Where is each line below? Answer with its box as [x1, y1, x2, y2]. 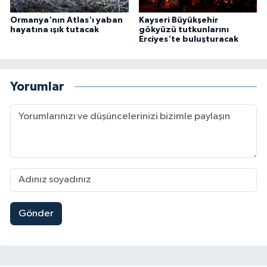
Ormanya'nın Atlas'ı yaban [10, 15, 123, 24]
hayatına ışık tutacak [10, 25, 99, 34]
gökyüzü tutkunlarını [138, 25, 229, 34]
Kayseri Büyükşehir [138, 15, 218, 24]
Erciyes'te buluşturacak [138, 35, 238, 44]
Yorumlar [10, 80, 64, 94]
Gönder [18, 209, 54, 219]
